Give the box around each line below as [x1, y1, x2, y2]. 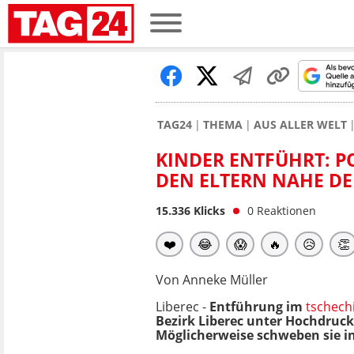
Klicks [190, 203, 225, 218]
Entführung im [209, 298, 306, 315]
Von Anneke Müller [156, 271, 268, 288]
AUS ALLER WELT [254, 117, 347, 132]
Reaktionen [257, 203, 316, 218]
